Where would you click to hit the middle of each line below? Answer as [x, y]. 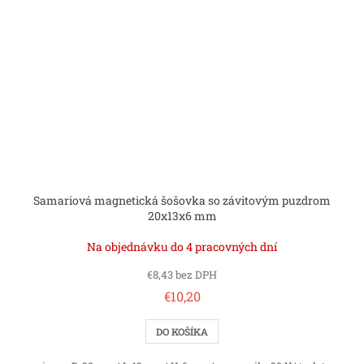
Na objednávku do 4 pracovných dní [182, 247]
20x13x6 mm [182, 216]
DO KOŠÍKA [182, 332]
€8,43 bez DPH [182, 275]
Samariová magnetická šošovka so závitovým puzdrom [182, 201]
